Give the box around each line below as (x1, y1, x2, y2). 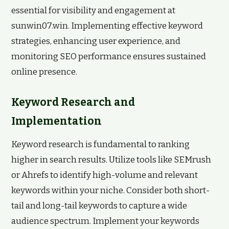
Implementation (11, 114, 102, 128)
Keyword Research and (11, 96, 135, 109)
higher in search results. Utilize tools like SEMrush (11, 154, 211, 165)
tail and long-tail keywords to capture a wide (11, 200, 187, 211)
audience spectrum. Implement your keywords (11, 216, 199, 226)
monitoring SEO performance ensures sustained (11, 51, 206, 62)
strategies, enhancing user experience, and (11, 36, 180, 47)
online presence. (11, 66, 77, 77)
